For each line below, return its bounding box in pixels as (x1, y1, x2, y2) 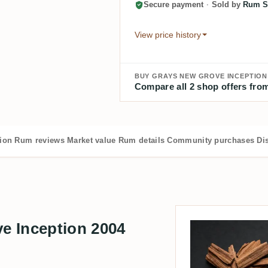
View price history (134, 29, 201, 39)
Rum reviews (14, 135, 65, 145)
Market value (66, 135, 116, 145)
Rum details (118, 135, 165, 145)
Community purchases (167, 135, 255, 145)
